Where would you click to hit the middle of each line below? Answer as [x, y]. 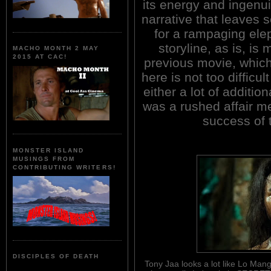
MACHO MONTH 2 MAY [56, 48]
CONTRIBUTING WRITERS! [64, 167]
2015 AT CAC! [40, 57]
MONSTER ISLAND [49, 150]
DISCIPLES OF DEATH [56, 256]
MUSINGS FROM [44, 158]
